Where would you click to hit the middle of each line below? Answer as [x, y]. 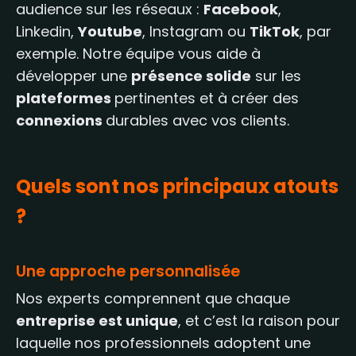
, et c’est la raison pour [259, 321]
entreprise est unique [97, 321]
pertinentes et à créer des [207, 98]
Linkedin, [47, 31]
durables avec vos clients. [197, 120]
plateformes [65, 98]
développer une [74, 76]
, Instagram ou [196, 31]
